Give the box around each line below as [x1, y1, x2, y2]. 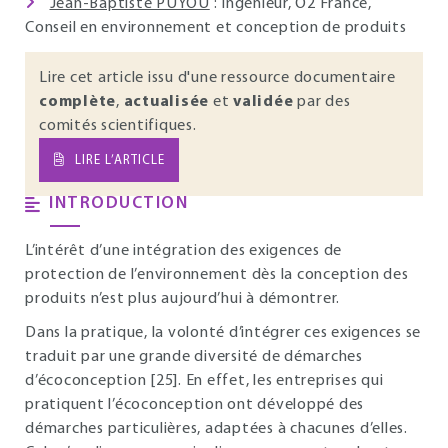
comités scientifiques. [39, 118, 197, 134]
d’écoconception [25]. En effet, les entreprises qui [25, 373, 384, 389]
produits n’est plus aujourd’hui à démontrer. [25, 291, 340, 307]
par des [293, 94, 351, 110]
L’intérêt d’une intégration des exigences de [25, 243, 342, 259]
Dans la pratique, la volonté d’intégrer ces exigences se [25, 325, 421, 341]
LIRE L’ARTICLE [74, 153, 165, 167]
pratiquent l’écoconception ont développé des [25, 397, 364, 413]
